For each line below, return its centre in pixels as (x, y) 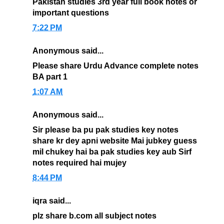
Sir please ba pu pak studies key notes (105, 130)
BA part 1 (50, 77)
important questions (71, 13)
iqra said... (52, 201)
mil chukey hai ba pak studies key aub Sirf (112, 152)
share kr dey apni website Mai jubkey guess (115, 141)
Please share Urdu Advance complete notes (115, 66)
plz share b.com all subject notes (94, 216)
